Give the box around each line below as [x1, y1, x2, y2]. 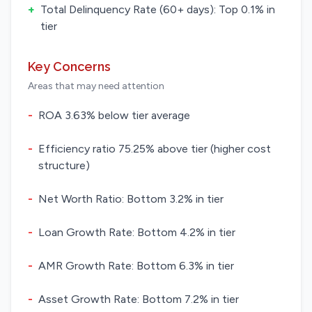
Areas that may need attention [28, 80, 164, 92]
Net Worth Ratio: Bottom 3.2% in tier [38, 192, 224, 205]
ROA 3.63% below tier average [38, 109, 190, 122]
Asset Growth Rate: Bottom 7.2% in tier [38, 292, 239, 306]
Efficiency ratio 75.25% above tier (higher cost [38, 142, 271, 155]
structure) [38, 159, 90, 172]
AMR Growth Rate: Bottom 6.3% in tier [38, 259, 234, 272]
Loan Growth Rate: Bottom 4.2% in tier [38, 226, 235, 239]
